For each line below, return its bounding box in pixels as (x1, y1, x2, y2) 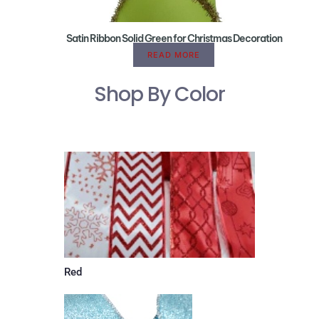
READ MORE (147, 50, 200, 61)
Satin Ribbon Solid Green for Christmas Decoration (66, 32, 282, 46)
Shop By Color (94, 80, 225, 109)
